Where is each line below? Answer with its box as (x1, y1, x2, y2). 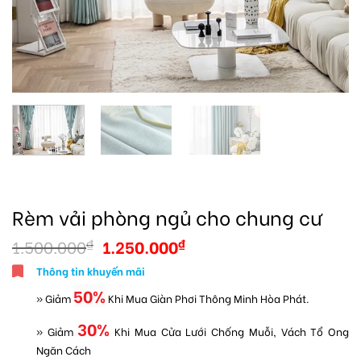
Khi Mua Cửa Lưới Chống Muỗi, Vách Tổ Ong (114, 323, 350, 339)
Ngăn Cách (36, 342, 91, 358)
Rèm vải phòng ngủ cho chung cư (12, 201, 322, 230)
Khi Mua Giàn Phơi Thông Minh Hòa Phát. (108, 290, 312, 306)
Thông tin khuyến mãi (36, 262, 145, 278)
